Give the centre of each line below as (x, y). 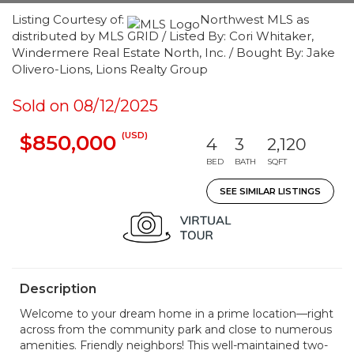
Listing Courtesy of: (70, 19)
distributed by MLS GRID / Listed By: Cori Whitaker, (163, 36)
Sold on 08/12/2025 (85, 106)
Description (58, 289)
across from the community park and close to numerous (176, 330)
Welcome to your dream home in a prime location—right (177, 314)
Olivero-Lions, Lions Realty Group (110, 69)
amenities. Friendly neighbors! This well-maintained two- (174, 345)
